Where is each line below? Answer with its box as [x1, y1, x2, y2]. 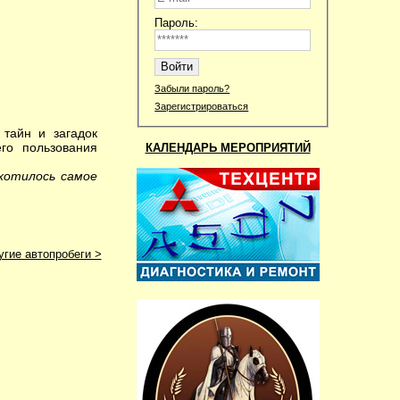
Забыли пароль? [154, 82, 230, 94]
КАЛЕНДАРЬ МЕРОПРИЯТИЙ [145, 140, 311, 154]
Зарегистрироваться [154, 100, 249, 112]
